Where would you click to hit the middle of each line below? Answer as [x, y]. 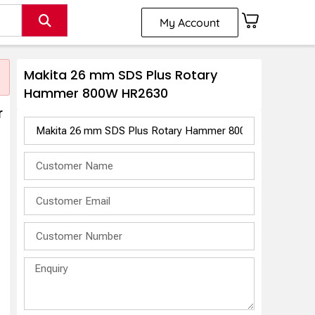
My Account [189, 22]
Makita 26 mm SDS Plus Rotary [121, 75]
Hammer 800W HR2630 [96, 94]
